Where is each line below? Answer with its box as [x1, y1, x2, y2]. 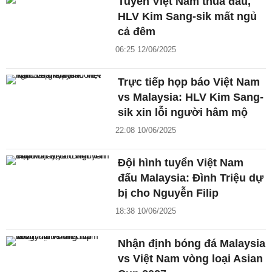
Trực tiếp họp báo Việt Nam [118, 75, 260, 88]
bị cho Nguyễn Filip [118, 186, 219, 199]
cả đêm [118, 25, 156, 38]
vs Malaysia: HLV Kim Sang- [118, 90, 264, 103]
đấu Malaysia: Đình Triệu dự [118, 171, 264, 184]
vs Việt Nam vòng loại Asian [118, 252, 263, 265]
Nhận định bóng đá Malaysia [118, 237, 266, 250]
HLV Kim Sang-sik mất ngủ [118, 10, 257, 22]
